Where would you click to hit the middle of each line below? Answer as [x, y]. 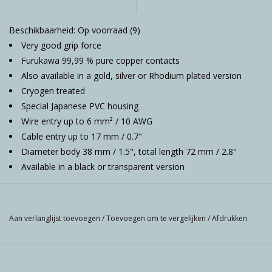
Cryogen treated [53, 91]
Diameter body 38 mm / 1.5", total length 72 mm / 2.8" [129, 152]
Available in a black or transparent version [103, 167]
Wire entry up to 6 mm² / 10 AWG [87, 121]
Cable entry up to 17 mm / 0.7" [82, 137]
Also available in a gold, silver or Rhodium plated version [131, 76]
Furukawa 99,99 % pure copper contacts [100, 61]
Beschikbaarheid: [43, 30]
